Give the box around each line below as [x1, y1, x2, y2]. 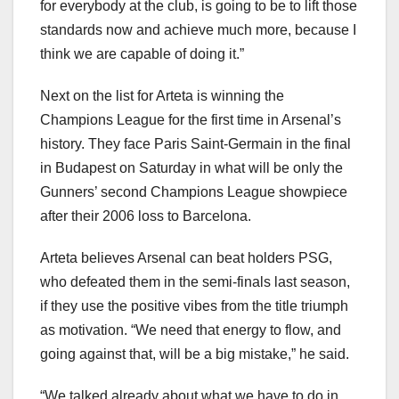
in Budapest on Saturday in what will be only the [40, 159, 343, 175]
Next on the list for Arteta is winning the [40, 87, 284, 103]
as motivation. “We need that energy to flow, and [40, 322, 341, 338]
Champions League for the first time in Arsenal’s [40, 111, 341, 127]
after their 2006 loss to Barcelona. [40, 208, 251, 224]
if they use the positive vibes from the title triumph [40, 297, 348, 313]
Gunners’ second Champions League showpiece [40, 183, 347, 199]
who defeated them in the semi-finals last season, [40, 273, 350, 289]
